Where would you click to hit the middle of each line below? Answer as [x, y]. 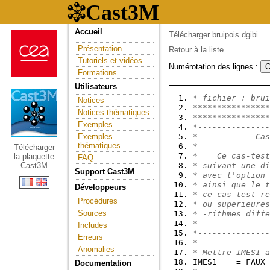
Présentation [100, 49]
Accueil [89, 32]
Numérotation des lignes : [215, 67]
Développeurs [100, 187]
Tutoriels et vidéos [110, 61]
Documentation [103, 263]
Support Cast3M [105, 171]
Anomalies [96, 249]
